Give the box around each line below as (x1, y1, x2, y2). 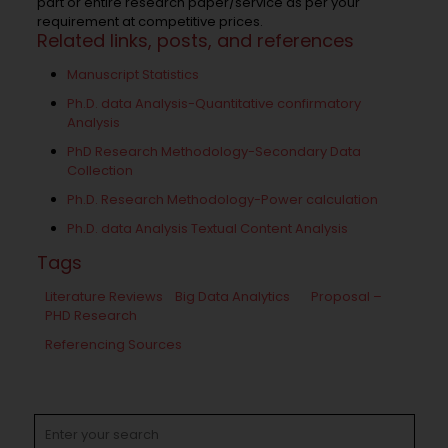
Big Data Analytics (174, 286, 290, 306)
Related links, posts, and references (37, 27, 355, 53)
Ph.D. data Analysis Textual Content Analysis (67, 218, 349, 238)
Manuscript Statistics (67, 64, 200, 84)
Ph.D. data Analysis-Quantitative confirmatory (67, 93, 362, 113)
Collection (67, 160, 134, 180)
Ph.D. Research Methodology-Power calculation (67, 189, 379, 209)
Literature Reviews (44, 286, 163, 306)
